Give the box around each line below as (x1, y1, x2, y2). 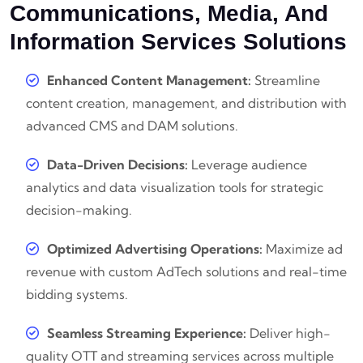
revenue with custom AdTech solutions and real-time (26, 263, 347, 280)
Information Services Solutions (10, 29, 347, 55)
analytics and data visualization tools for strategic (26, 179, 323, 196)
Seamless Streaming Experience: (47, 325, 246, 342)
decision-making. (26, 202, 132, 219)
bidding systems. (26, 286, 128, 303)
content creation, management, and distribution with (26, 95, 347, 112)
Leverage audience (188, 156, 307, 173)
